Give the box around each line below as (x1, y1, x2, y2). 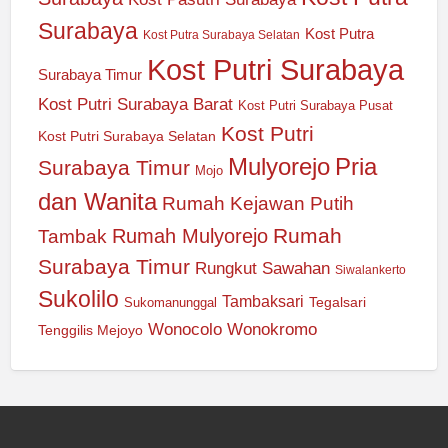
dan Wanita (37, 188, 157, 215)
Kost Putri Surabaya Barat (37, 93, 233, 114)
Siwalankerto (334, 262, 406, 277)
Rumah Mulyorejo (111, 224, 268, 247)
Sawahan (261, 258, 330, 278)
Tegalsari (308, 293, 366, 310)
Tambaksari (221, 292, 304, 310)
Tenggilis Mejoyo (37, 322, 143, 338)
